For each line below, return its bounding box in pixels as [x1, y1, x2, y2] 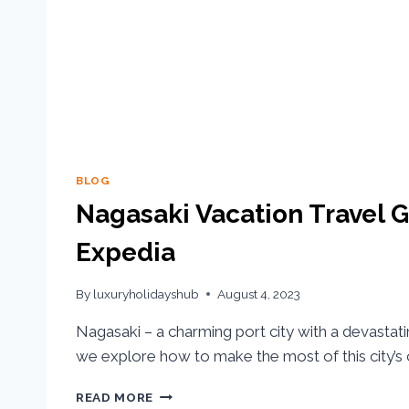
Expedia [76, 237, 175, 268]
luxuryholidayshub [93, 286, 200, 301]
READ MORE [76, 389, 154, 404]
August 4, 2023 [217, 286, 301, 301]
